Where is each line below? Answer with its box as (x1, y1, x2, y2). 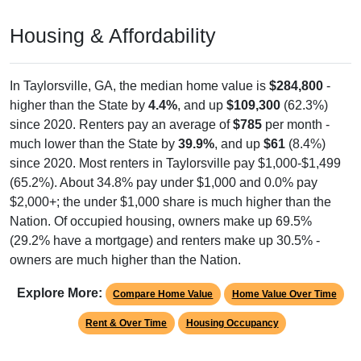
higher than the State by (10, 81, 148, 95)
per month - (262, 100, 330, 114)
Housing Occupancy (185, 300, 279, 312)
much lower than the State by (10, 119, 178, 134)
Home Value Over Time (231, 271, 337, 283)
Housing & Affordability (10, 6, 216, 30)
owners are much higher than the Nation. (10, 235, 241, 250)
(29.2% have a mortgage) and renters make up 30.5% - (10, 216, 320, 230)
